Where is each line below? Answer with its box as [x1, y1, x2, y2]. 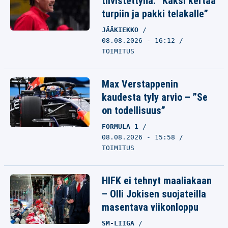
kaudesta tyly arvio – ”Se [102, 91, 208, 103]
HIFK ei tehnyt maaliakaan [102, 175, 212, 187]
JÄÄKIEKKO [102, 26, 142, 34]
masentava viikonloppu [102, 201, 198, 213]
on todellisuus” [102, 104, 165, 117]
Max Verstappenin [102, 78, 178, 90]
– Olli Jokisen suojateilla [102, 188, 206, 200]
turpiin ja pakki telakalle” [102, 8, 208, 20]
